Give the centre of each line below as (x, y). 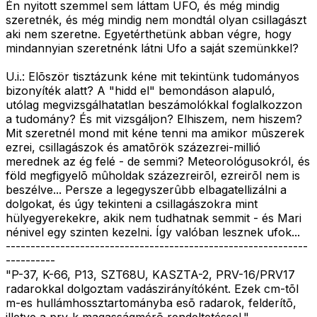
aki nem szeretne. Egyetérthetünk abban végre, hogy (149, 34)
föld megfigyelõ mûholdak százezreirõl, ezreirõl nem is (153, 176)
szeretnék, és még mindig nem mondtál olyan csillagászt (156, 20)
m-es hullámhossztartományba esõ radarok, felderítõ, (151, 303)
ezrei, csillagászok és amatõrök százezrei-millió (133, 148)
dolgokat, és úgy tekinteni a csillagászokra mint (132, 204)
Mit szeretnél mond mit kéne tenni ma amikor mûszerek (155, 133)
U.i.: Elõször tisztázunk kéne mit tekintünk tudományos (152, 77)
